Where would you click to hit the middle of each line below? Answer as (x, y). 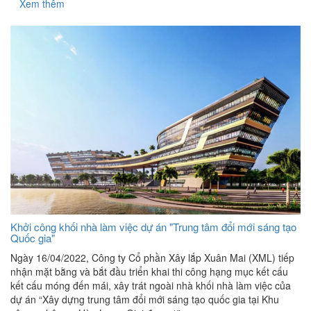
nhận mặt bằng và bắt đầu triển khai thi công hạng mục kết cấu (149, 271)
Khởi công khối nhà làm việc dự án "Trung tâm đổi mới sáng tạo (153, 226)
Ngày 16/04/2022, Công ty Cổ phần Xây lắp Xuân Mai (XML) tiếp (152, 257)
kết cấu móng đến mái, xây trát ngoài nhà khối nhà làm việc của (151, 285)
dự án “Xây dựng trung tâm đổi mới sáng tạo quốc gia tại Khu (145, 299)
